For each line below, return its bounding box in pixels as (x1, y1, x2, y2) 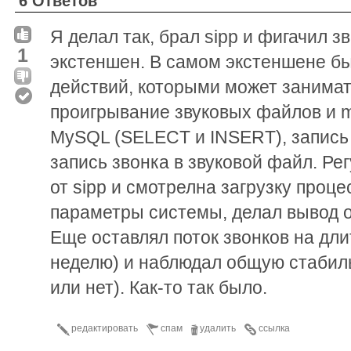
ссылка (259, 322, 290, 334)
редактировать (71, 322, 138, 334)
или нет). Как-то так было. (50, 277, 267, 298)
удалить (200, 322, 236, 334)
